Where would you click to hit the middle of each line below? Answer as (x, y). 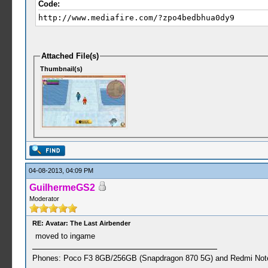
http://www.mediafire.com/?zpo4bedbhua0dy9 (136, 18)
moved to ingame (65, 236)
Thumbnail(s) (62, 68)
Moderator (44, 199)
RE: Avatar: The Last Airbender (81, 223)
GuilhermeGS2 (62, 188)
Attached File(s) (70, 56)
